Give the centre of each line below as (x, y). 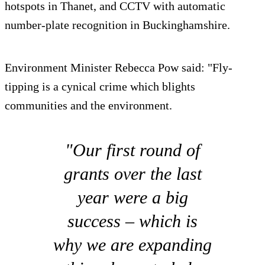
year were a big (132, 197)
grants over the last (132, 173)
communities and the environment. (88, 105)
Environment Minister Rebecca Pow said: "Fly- (119, 67)
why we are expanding (132, 244)
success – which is (132, 221)
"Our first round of (132, 150)
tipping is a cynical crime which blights (100, 86)
